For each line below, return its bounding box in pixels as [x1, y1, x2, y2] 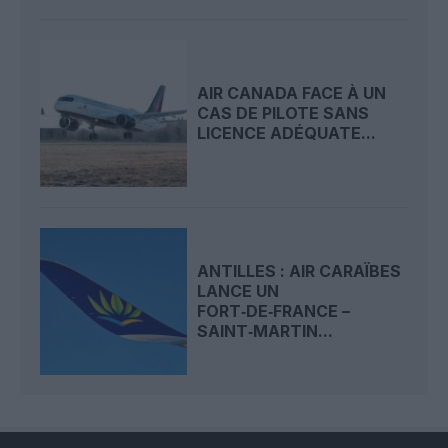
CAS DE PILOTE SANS [197, 103, 370, 124]
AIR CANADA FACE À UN [197, 83, 387, 104]
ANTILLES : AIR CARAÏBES [197, 261, 402, 282]
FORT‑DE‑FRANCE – [197, 301, 351, 322]
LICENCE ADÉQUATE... [197, 123, 377, 144]
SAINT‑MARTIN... [197, 321, 334, 342]
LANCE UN [197, 281, 280, 302]
